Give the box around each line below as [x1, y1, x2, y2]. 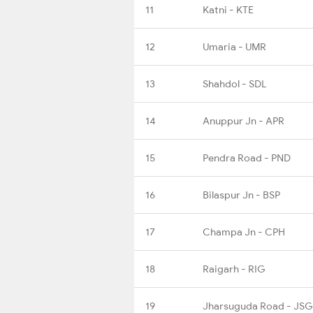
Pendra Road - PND [203, 151, 291, 164]
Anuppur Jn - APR [203, 114, 284, 127]
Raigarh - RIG [203, 262, 265, 275]
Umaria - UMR [203, 40, 266, 53]
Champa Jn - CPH [203, 225, 285, 238]
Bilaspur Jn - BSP [203, 188, 280, 201]
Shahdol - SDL [203, 77, 266, 90]
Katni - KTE [203, 3, 254, 16]
